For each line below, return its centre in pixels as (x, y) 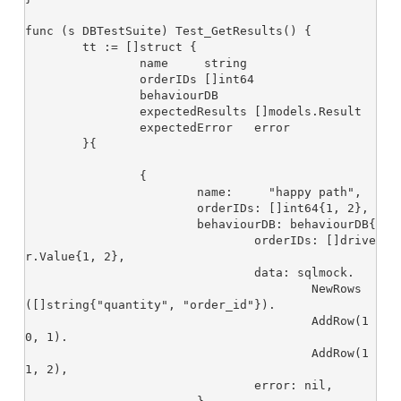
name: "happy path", (111, 192)
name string (82, 64)
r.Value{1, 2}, (75, 257)
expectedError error (82, 128)
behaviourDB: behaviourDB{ (111, 225)
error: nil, (140, 386)
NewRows (168, 289)
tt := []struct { (54, 47)
